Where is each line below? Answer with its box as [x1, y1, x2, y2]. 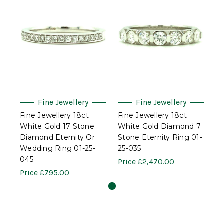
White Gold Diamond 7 [118, 121, 201, 131]
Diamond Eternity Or [20, 132, 95, 142]
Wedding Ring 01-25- [20, 143, 95, 153]
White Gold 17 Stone [20, 121, 94, 131]
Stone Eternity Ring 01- [118, 132, 202, 142]
